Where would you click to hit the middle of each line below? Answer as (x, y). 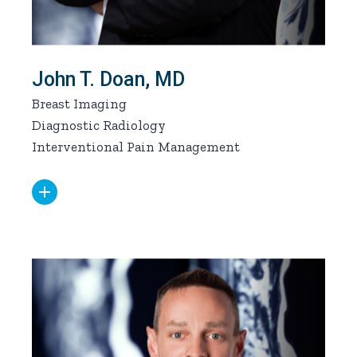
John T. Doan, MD (109, 79)
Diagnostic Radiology (99, 125)
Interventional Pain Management (136, 146)
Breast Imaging (80, 103)
